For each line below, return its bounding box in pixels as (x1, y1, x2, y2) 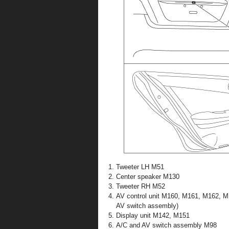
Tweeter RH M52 (116, 182, 165, 190)
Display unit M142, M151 (116, 212, 190, 219)
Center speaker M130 (116, 173, 179, 180)
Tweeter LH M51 (116, 163, 164, 171)
